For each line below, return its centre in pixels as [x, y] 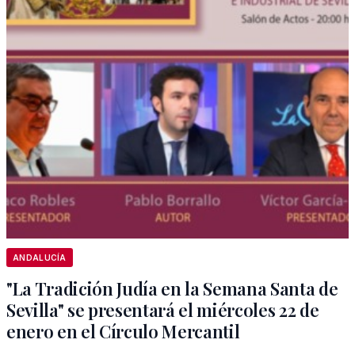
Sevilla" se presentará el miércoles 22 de [163, 310]
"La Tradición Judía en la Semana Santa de [172, 288]
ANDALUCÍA [40, 258]
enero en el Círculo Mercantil [123, 331]
